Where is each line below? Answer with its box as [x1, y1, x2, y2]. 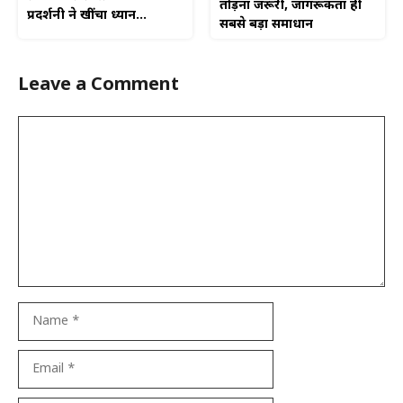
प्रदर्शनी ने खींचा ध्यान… [27, 6, 147, 24]
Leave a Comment [18, 73, 179, 97]
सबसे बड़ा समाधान [219, 15, 313, 33]
